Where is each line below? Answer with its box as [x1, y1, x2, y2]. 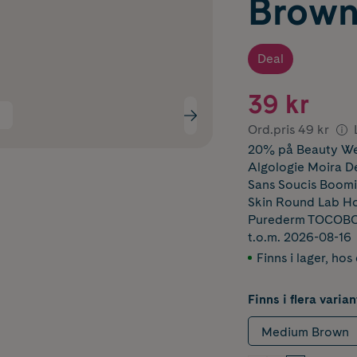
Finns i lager [256, 250, 325, 265]
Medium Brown [261, 324, 349, 339]
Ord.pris [247, 122, 295, 137]
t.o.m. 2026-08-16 [247, 229, 351, 245]
